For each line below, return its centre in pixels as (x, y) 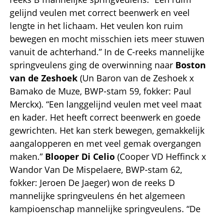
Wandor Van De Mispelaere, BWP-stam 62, (96, 169)
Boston (191, 65)
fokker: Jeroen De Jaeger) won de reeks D (92, 182)
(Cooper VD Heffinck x (160, 156)
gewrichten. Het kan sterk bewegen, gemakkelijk (107, 130)
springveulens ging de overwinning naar (93, 65)
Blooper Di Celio (80, 156)
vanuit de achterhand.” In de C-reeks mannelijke (107, 52)
